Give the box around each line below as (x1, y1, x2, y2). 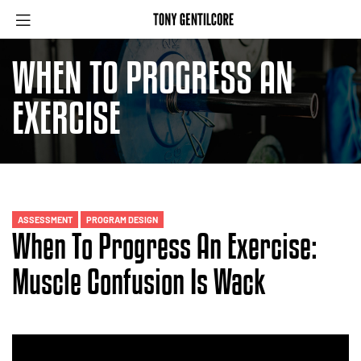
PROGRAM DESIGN (86, 214, 158, 226)
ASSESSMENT (18, 214, 73, 226)
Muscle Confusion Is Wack (12, 262, 266, 301)
